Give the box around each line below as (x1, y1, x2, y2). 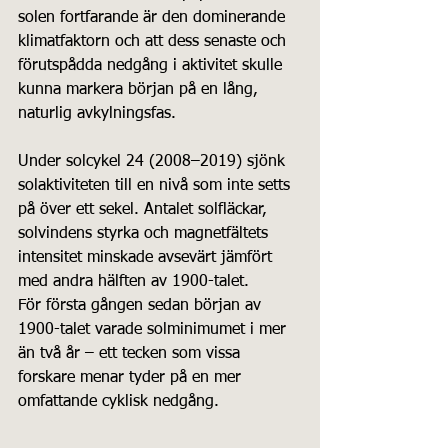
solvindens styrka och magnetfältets (18, 225, 273, 242)
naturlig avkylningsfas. (18, 105, 176, 122)
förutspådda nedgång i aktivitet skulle (18, 57, 287, 74)
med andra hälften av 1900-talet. (18, 273, 249, 290)
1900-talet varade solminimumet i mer (18, 321, 291, 338)
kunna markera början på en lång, (18, 81, 263, 98)
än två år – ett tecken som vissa (18, 345, 245, 362)
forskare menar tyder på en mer (18, 369, 246, 386)
